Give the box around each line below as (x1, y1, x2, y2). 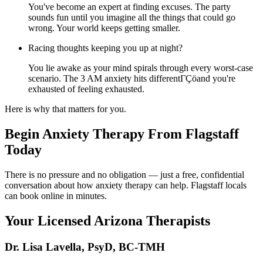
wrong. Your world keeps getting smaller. (28, 23, 180, 33)
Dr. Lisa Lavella (5, 240, 82, 253)
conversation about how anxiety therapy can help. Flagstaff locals (5, 180, 247, 191)
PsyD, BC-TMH (87, 240, 165, 253)
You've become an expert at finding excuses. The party (28, 2, 231, 12)
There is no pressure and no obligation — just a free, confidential (5, 170, 244, 180)
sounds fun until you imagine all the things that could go (28, 12, 235, 23)
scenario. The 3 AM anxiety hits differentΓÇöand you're (28, 73, 235, 84)
